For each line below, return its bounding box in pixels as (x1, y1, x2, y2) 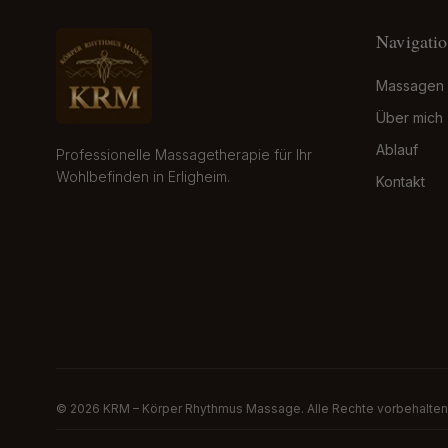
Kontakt (376, 173, 425, 190)
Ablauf (376, 141, 418, 158)
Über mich (376, 109, 443, 126)
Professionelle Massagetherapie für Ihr (56, 146, 312, 163)
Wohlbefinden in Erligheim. (56, 168, 230, 185)
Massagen (376, 77, 444, 94)
